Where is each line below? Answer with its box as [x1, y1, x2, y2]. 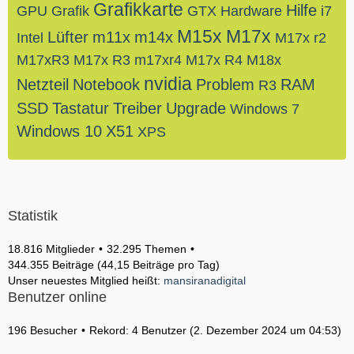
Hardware [220, 3, 282, 19]
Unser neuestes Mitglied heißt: [8, 274, 164, 287]
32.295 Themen [107, 243, 186, 255]
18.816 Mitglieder [8, 243, 95, 255]
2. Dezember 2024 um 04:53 [194, 324, 337, 337]
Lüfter [47, 28, 88, 46]
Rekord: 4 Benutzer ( [89, 324, 194, 337]
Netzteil [17, 76, 69, 93]
